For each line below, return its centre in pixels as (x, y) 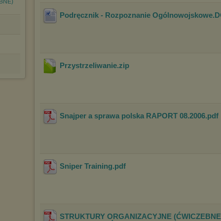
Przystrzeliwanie (88, 66)
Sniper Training (86, 166)
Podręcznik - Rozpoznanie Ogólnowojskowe (136, 15)
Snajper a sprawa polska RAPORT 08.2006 (132, 116)
